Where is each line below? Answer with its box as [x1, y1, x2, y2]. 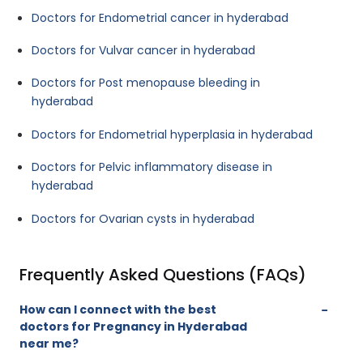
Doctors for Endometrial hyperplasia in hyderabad [32, 126, 313, 143]
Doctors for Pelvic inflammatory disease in [32, 159, 272, 176]
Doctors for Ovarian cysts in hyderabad [32, 211, 254, 228]
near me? [19, 335, 79, 352]
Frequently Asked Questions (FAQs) [19, 263, 306, 287]
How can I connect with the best [19, 301, 216, 318]
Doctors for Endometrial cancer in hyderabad [32, 10, 288, 27]
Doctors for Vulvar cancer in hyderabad [32, 42, 255, 59]
